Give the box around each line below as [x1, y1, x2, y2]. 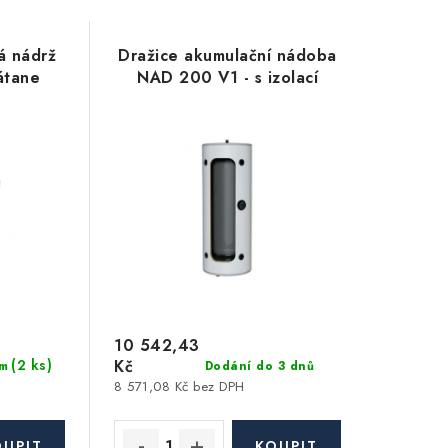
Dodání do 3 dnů [204, 356, 315, 375]
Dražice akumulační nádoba [118, 44, 337, 67]
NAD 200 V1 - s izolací [137, 66, 319, 89]
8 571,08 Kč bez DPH [114, 377, 245, 397]
